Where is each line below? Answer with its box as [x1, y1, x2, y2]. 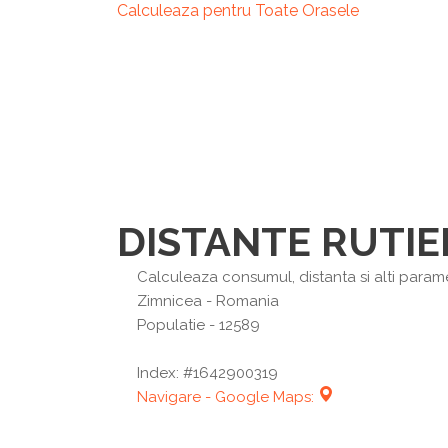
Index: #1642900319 [137, 364, 278, 382]
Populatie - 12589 [137, 316, 260, 334]
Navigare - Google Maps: [137, 388, 318, 406]
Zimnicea [137, 292, 202, 310]
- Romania [202, 292, 279, 310]
